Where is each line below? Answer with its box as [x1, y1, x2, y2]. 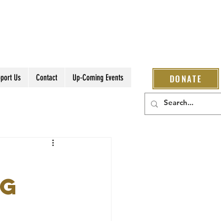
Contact [36, 73, 57, 82]
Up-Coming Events [72, 73, 123, 82]
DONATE [169, 73, 202, 85]
